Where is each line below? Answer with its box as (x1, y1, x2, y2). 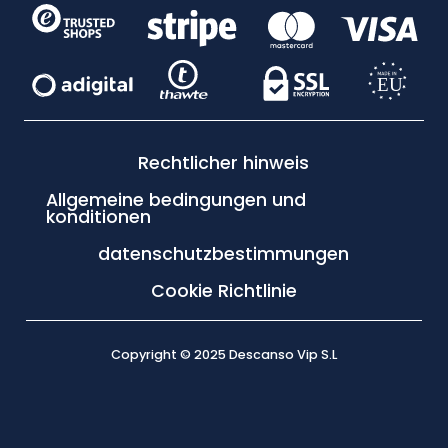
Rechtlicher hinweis (138, 151, 310, 176)
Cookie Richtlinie (150, 279, 297, 304)
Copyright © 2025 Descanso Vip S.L (111, 346, 337, 364)
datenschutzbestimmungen (98, 242, 350, 267)
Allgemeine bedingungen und (45, 188, 306, 213)
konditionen (45, 205, 151, 230)
